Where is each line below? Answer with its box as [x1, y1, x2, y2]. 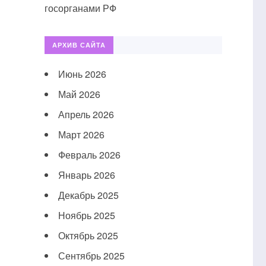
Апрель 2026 [58, 107, 114, 121]
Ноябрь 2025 [58, 208, 115, 222]
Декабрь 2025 [58, 188, 119, 202]
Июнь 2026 [58, 66, 106, 81]
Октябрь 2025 [58, 228, 118, 242]
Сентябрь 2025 [58, 248, 125, 262]
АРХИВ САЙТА [52, 40, 106, 49]
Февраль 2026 [58, 147, 121, 161]
